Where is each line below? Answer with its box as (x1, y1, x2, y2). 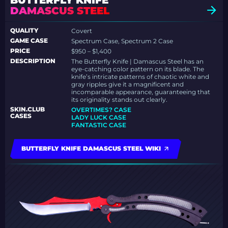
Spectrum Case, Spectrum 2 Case (71, 37, 174, 45)
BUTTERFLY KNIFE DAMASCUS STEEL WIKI (21, 145, 161, 153)
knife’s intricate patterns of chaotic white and (71, 73, 210, 81)
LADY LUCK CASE (71, 113, 127, 122)
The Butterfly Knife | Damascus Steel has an (71, 58, 204, 66)
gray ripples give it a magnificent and (71, 80, 184, 89)
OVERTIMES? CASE (71, 106, 132, 114)
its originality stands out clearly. (71, 96, 168, 104)
